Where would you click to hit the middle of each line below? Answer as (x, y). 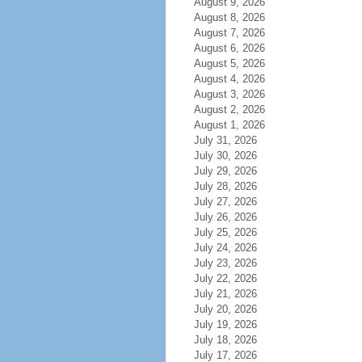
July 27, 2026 (225, 202)
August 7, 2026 (229, 33)
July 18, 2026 (225, 340)
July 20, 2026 (225, 309)
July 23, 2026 (225, 263)
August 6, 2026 (229, 48)
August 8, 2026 (229, 17)
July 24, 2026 (225, 248)
